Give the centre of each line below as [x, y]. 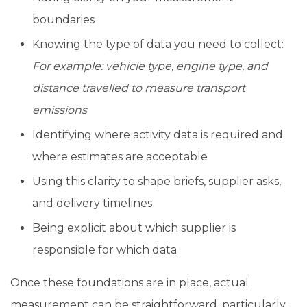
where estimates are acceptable [120, 156]
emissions [60, 110]
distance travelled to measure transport [139, 88]
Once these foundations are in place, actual [130, 282]
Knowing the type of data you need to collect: [158, 44]
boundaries [63, 19]
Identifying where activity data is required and [158, 134]
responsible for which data [105, 249]
